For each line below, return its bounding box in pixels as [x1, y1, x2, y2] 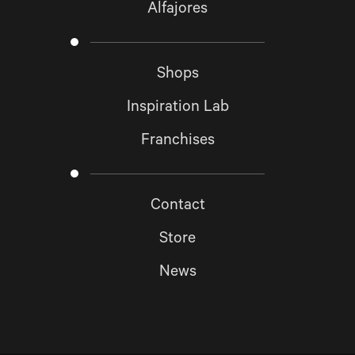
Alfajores [147, 2, 208, 20]
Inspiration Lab [126, 100, 229, 118]
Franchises [140, 133, 215, 151]
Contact [150, 198, 205, 216]
